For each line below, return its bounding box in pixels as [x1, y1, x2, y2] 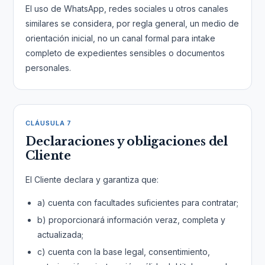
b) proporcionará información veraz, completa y [37, 215, 226, 225]
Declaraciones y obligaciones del [25, 134, 228, 148]
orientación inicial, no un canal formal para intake [25, 33, 216, 43]
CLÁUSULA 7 [25, 119, 72, 127]
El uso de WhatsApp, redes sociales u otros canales [25, 4, 229, 14]
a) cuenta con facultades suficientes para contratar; [37, 198, 239, 208]
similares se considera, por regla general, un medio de [25, 18, 240, 28]
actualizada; [37, 230, 84, 240]
